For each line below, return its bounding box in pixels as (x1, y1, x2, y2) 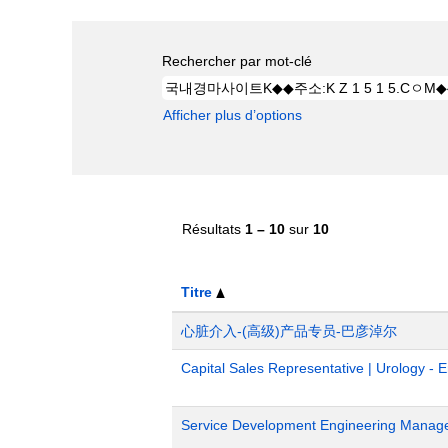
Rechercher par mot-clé (162, 52, 312, 69)
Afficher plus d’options (163, 106, 302, 123)
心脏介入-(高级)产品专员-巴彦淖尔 (181, 322, 397, 339)
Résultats (182, 220, 245, 237)
